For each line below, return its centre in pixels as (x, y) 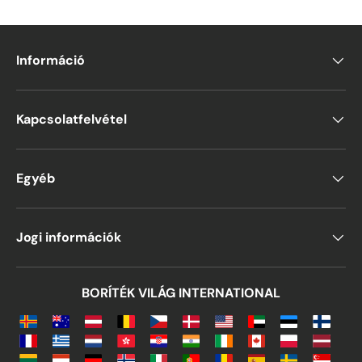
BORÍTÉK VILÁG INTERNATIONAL (181, 293)
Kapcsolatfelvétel (72, 120)
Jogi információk (69, 238)
